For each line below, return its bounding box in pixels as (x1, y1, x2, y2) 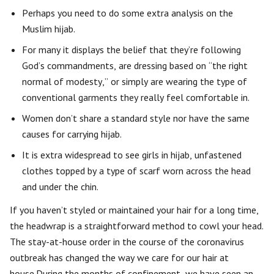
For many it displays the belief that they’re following (22, 43, 241, 56)
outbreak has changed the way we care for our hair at (10, 251, 229, 264)
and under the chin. (22, 180, 98, 193)
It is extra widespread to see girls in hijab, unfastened (22, 149, 242, 161)
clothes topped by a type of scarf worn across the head (22, 165, 251, 177)
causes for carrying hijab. (22, 128, 122, 141)
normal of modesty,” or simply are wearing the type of (22, 75, 247, 88)
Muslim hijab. (22, 23, 75, 35)
